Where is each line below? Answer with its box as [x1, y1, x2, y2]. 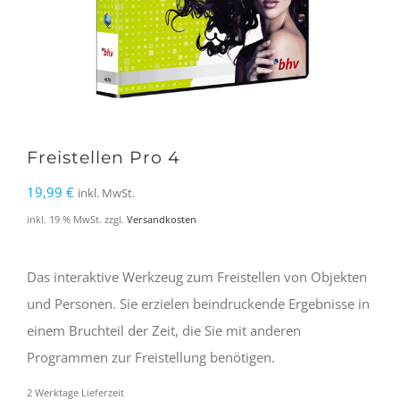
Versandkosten [127, 212, 196, 226]
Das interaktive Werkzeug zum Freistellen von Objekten [27, 267, 367, 286]
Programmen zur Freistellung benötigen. [27, 347, 275, 366]
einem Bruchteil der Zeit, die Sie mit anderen [27, 321, 301, 339]
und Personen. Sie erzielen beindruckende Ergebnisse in [27, 294, 370, 312]
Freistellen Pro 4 [27, 147, 180, 168]
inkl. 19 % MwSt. [27, 212, 102, 226]
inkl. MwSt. [78, 186, 135, 201]
